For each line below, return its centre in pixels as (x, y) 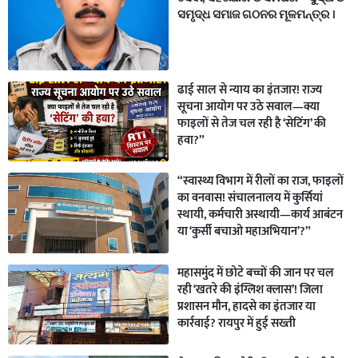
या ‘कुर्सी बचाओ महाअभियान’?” (245, 232)
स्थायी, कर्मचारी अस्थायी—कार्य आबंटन (261, 215)
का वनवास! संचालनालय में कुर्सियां (251, 198)
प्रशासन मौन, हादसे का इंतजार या (247, 306)
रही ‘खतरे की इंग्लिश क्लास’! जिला (251, 289)
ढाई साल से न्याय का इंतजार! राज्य (250, 89)
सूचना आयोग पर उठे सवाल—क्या (249, 106)
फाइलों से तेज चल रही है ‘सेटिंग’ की (252, 123)
